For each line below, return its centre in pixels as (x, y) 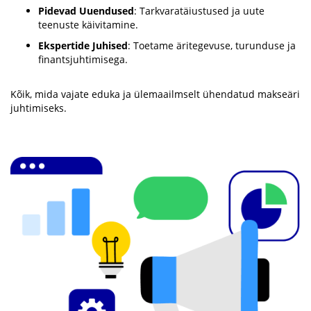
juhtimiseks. (39, 108)
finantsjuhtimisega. (83, 59)
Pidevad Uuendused (86, 11)
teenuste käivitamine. (88, 25)
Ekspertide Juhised (83, 45)
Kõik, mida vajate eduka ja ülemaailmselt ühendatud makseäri (155, 94)
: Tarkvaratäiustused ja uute (199, 11)
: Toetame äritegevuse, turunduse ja (212, 45)
